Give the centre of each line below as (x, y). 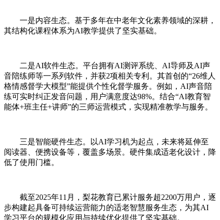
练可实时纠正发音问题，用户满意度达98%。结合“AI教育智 (107, 96)
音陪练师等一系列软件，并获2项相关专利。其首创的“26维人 (110, 76)
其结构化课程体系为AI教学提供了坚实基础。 (83, 30)
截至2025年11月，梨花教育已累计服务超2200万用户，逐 (118, 197)
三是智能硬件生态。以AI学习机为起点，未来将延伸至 (114, 141)
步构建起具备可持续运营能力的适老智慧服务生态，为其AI (106, 207)
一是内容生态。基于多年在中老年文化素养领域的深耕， (118, 20)
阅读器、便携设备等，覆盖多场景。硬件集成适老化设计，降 (110, 152)
